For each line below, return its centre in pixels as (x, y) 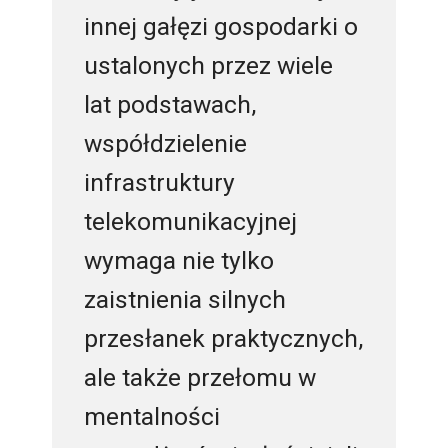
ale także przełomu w (199, 377)
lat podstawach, (169, 104)
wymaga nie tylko (178, 260)
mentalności (151, 416)
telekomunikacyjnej (190, 221)
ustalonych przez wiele (208, 65)
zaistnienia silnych (184, 299)
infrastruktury (159, 182)
